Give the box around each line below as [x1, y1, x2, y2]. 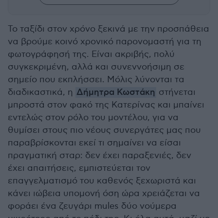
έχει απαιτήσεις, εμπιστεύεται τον [8, 163, 150, 173]
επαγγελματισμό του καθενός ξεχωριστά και [8, 176, 196, 186]
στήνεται [156, 87, 196, 97]
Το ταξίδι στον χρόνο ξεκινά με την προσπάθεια [8, 24, 209, 34]
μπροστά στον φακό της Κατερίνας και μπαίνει [8, 100, 204, 110]
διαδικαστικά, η [8, 87, 75, 97]
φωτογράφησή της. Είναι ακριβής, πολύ [8, 49, 175, 59]
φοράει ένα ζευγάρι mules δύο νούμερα [8, 201, 177, 211]
